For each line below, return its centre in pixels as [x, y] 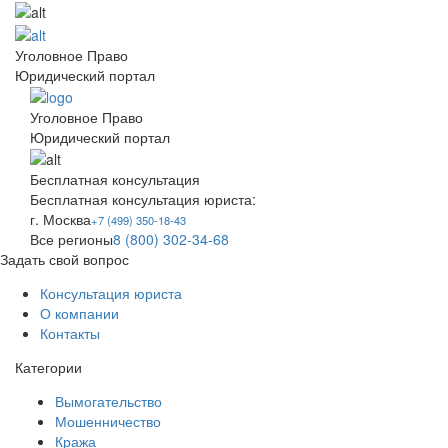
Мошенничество [108, 421]
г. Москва [60, 219]
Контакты [70, 333]
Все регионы [71, 239]
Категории [48, 367]
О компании [79, 313]
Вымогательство [108, 401]
